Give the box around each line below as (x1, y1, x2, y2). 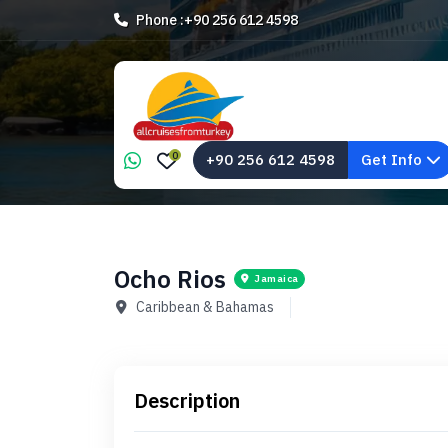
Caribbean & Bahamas (136, 298, 274, 316)
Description (134, 387, 240, 414)
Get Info (361, 150, 426, 169)
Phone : (136, 10, 184, 29)
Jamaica (254, 272, 299, 285)
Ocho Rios (114, 263, 226, 295)
